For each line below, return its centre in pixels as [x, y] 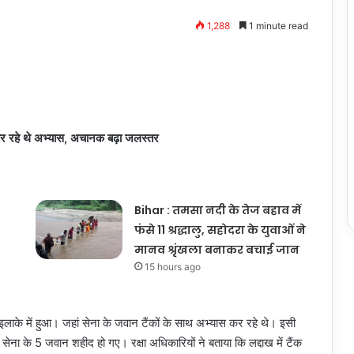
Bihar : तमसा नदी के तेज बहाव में [217, 210]
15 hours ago [172, 267]
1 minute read [277, 26]
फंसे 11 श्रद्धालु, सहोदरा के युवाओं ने [220, 230]
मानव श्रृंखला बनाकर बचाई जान [217, 250]
